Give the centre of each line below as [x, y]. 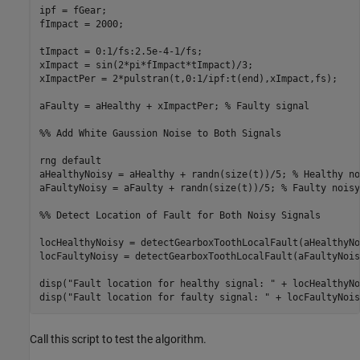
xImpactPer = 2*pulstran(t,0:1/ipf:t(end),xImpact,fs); [191, 79]
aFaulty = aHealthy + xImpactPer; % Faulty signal [174, 106]
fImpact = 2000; [106, 25]
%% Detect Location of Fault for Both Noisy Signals [180, 216]
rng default [70, 161]
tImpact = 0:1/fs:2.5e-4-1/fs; [123, 52]
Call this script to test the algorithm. [118, 339]
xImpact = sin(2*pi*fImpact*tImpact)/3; [146, 65]
